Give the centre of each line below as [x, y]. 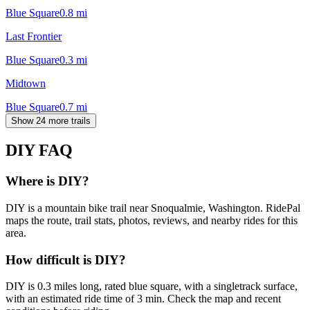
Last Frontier [34, 36]
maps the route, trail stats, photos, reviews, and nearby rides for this [152, 221]
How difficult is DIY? [66, 259]
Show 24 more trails [51, 120]
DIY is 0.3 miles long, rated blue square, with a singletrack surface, [152, 286]
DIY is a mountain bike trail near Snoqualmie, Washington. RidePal [153, 208]
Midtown [26, 83]
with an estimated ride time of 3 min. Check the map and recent [143, 299]
